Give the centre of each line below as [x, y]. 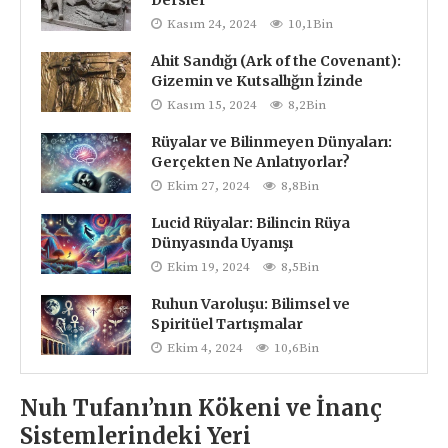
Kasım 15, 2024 [212, 104]
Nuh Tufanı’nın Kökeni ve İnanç [201, 407]
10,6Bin [296, 347]
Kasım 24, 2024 [212, 23]
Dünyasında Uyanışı [222, 242]
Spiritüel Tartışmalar [227, 323]
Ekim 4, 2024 [205, 347]
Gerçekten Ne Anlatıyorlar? [250, 161]
